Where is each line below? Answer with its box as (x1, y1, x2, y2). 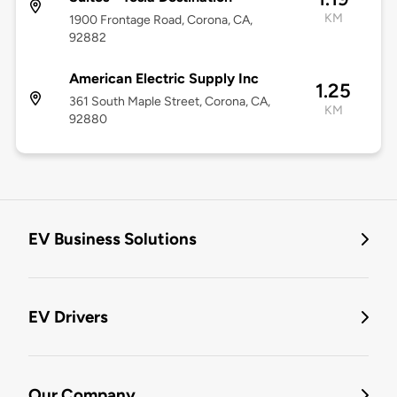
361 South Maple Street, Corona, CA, (68, 94, 270, 110)
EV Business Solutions (28, 229, 197, 250)
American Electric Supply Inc (68, 70, 259, 88)
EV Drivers (28, 307, 108, 328)
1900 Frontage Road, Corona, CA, (68, 12, 253, 28)
